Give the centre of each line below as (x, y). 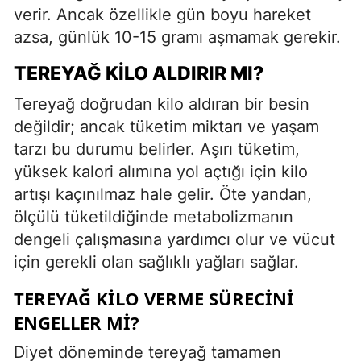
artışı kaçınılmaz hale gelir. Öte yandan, (163, 194)
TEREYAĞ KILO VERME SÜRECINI (154, 298)
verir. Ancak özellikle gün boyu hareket (162, 14)
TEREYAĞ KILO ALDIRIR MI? (139, 73)
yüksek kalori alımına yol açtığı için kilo (161, 171)
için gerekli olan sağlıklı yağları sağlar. (156, 261)
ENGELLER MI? (77, 322)
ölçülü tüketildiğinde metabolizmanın (154, 216)
